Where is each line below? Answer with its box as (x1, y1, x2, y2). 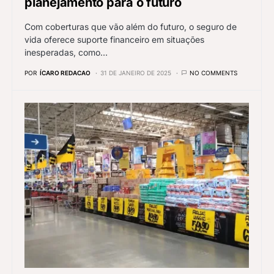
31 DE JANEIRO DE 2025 (100, 68, 171, 76)
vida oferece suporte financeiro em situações (24, 34, 204, 45)
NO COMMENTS (190, 68, 237, 76)
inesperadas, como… (24, 46, 108, 57)
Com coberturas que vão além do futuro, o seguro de (24, 21, 237, 32)
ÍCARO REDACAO (40, 68, 91, 76)
